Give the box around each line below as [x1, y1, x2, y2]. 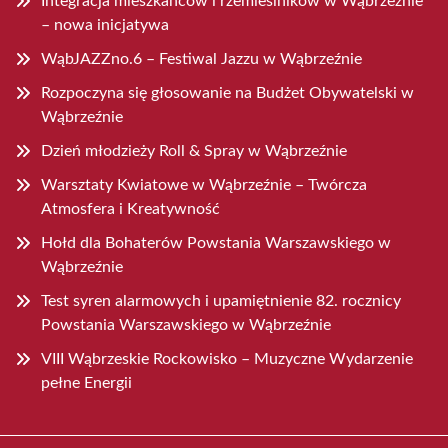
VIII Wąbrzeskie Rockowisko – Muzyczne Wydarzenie [41, 351, 413, 368]
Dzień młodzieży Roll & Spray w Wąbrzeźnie [41, 143, 347, 160]
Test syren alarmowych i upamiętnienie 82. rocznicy [41, 293, 401, 310]
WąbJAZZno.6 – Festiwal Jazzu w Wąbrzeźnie [41, 51, 362, 68]
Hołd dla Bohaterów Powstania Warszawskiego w [41, 235, 391, 252]
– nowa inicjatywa [41, 17, 169, 34]
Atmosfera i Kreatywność [41, 201, 220, 218]
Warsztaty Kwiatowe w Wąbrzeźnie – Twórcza [41, 177, 367, 194]
